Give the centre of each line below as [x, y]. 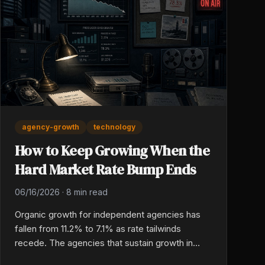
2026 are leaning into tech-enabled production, [109, 257]
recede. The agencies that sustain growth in [104, 243]
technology [114, 127]
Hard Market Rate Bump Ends [106, 170]
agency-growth [51, 127]
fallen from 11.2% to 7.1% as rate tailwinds [98, 229]
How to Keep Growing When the [112, 151]
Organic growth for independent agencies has [108, 215]
